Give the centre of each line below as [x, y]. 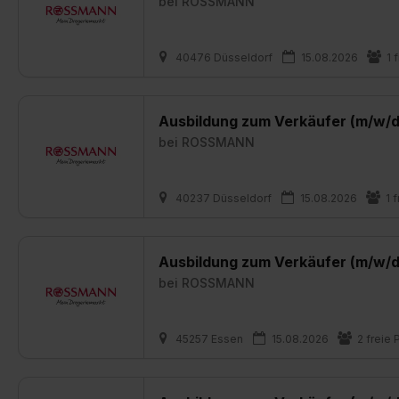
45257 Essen [209, 339]
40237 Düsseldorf [224, 198]
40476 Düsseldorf [224, 57]
